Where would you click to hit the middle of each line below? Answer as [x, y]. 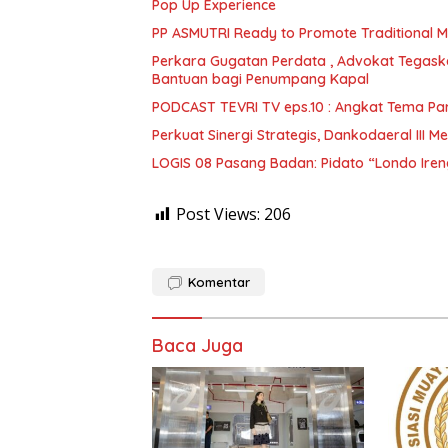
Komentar [219, 282]
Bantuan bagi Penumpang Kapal [260, 79]
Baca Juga [197, 346]
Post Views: [218, 214]
